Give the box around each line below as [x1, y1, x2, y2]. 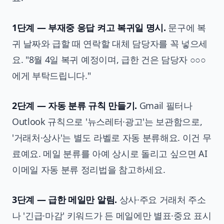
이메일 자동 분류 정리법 [12, 163, 107, 175]
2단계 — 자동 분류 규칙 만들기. [12, 99, 137, 111]
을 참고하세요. [107, 163, 165, 175]
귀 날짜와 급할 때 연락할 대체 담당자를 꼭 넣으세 [12, 37, 208, 49]
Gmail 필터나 [136, 99, 192, 111]
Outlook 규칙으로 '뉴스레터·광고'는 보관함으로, [12, 115, 202, 127]
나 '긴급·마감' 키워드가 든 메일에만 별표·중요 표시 [12, 209, 211, 221]
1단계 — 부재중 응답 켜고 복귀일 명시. [12, 21, 166, 33]
